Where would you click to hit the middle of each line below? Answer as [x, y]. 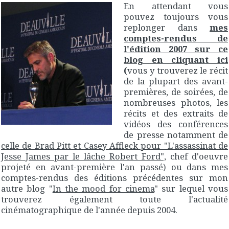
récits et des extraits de [176, 113]
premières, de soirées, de [176, 91]
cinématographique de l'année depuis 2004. [89, 210]
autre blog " [27, 188]
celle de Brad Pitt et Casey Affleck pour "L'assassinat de [114, 145]
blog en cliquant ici [176, 59]
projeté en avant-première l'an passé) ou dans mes [114, 167]
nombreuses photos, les [176, 102]
